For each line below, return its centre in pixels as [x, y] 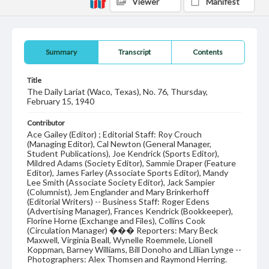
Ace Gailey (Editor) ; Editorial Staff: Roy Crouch [114, 134]
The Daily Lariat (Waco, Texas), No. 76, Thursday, [117, 92]
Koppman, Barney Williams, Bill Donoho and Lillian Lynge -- [134, 249]
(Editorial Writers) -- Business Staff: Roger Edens [118, 201]
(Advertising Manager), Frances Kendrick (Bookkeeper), [130, 211]
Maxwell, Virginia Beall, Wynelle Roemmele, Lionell [120, 240]
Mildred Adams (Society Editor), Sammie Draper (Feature [131, 163]
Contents [208, 52]
